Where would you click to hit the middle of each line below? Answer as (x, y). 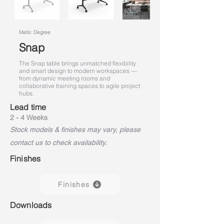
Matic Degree (35, 32)
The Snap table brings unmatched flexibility (77, 63)
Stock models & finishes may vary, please (75, 129)
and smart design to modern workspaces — (78, 71)
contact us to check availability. (58, 142)
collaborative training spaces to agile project (79, 86)
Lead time (28, 107)
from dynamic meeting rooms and (64, 78)
